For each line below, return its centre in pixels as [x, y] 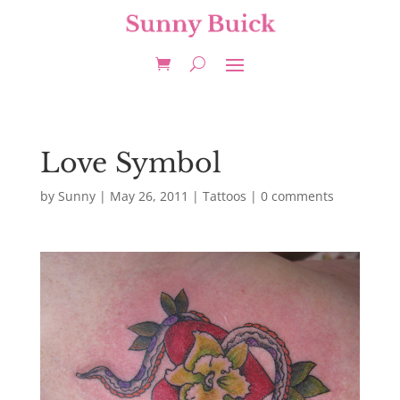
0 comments [297, 196]
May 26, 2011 [149, 196]
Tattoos [224, 196]
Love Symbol [130, 163]
